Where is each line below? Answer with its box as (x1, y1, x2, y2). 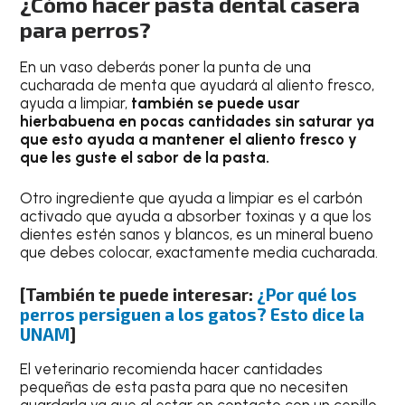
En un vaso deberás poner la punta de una (20, 57, 312, 76)
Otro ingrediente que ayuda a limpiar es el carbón (20, 189, 363, 208)
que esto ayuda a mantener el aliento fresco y (20, 129, 358, 148)
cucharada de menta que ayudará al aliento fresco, (20, 75, 375, 94)
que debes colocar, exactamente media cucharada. (20, 243, 382, 262)
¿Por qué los (257, 283, 358, 305)
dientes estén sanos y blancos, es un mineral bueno (20, 225, 374, 244)
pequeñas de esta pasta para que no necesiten (20, 377, 349, 396)
